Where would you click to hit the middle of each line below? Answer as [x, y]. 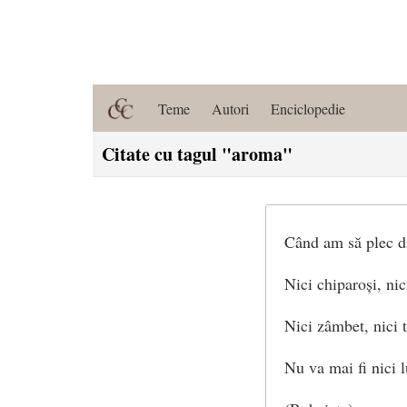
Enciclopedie [308, 108]
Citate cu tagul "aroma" [197, 154]
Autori [230, 108]
